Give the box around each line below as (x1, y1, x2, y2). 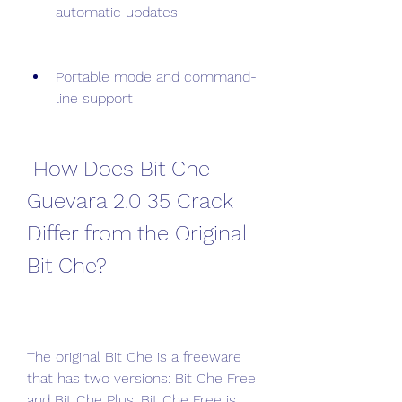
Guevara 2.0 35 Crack (27, 188, 233, 214)
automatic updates (56, 4, 178, 21)
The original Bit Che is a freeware (27, 348, 241, 365)
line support (56, 90, 133, 107)
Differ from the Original (27, 221, 247, 246)
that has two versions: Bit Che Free (27, 370, 256, 387)
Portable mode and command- (56, 68, 257, 85)
